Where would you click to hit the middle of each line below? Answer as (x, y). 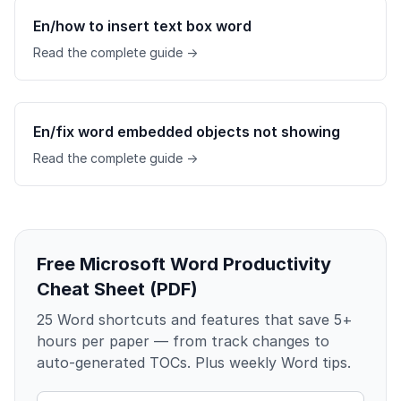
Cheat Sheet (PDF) (117, 289)
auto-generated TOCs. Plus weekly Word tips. (194, 362)
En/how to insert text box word (142, 26)
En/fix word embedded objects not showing (187, 131)
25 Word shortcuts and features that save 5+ (195, 319)
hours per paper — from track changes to (183, 341)
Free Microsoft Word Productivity (184, 264)
